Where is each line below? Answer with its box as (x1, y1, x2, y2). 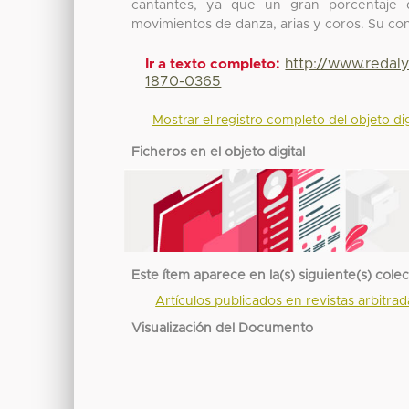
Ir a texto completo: (145, 57, 281, 71)
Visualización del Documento (131, 321, 314, 335)
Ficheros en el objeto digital (131, 145, 306, 159)
